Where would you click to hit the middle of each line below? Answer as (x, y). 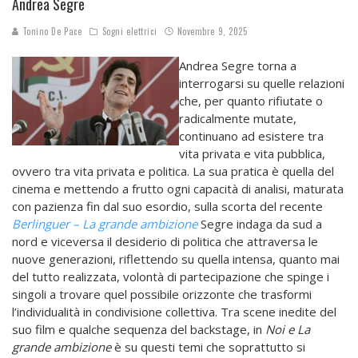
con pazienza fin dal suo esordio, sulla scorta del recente (167, 207)
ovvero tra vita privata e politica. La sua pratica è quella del (173, 171)
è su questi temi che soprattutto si (210, 347)
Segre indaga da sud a (261, 224)
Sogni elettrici (129, 32)
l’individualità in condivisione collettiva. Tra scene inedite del (174, 312)
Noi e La (288, 330)
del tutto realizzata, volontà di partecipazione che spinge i (171, 277)
